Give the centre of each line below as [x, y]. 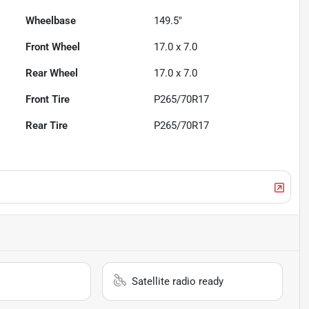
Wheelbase [51, 21]
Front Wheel [53, 47]
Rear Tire [47, 126]
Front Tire [48, 100]
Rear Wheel [52, 73]
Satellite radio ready [178, 282]
